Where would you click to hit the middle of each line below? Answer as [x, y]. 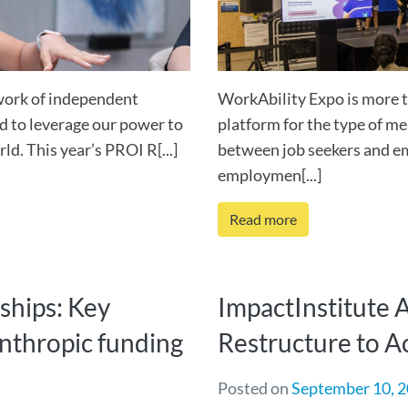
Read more [263, 219]
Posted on [255, 388]
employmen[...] [270, 175]
